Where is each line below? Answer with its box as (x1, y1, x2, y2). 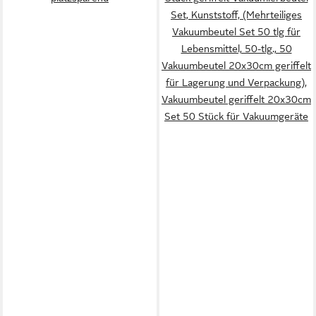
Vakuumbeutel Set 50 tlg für (172, 26, 300, 37)
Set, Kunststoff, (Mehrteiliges (171, 9, 302, 20)
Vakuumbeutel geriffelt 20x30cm (162, 94, 311, 105)
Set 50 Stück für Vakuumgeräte (164, 111, 308, 122)
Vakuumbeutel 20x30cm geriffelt (162, 60, 311, 71)
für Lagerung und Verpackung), (166, 77, 307, 88)
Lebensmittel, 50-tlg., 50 (181, 43, 292, 54)
